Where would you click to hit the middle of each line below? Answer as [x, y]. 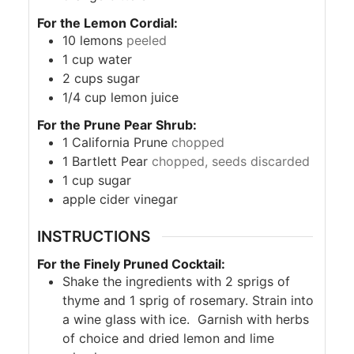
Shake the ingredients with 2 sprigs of [176, 281]
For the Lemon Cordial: [107, 23]
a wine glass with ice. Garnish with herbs [186, 319]
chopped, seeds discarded [231, 162]
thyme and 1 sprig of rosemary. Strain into [188, 300]
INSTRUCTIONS [94, 237]
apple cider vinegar [120, 200]
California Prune [120, 143]
